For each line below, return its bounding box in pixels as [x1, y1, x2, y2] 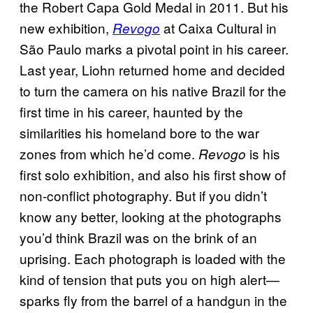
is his [246, 143, 280, 163]
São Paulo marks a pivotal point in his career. [20, 38, 289, 58]
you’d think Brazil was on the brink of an [20, 227, 257, 247]
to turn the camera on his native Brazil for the [20, 80, 286, 100]
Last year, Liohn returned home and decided [20, 59, 285, 79]
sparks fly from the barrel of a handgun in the [20, 290, 287, 310]
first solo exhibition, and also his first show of [20, 164, 286, 184]
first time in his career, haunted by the [20, 101, 243, 121]
